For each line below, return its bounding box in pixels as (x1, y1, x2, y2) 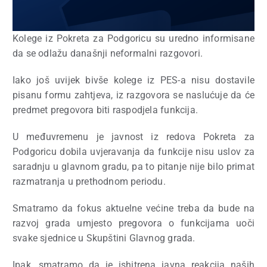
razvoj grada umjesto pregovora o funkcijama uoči (13, 217, 254, 229)
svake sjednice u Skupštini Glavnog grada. (13, 232, 195, 244)
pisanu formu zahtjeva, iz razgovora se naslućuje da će (13, 89, 254, 101)
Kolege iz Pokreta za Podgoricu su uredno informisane (13, 32, 254, 44)
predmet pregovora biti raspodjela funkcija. (13, 104, 198, 116)
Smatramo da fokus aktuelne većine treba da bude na (13, 202, 254, 214)
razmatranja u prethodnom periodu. (13, 175, 166, 187)
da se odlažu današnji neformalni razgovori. (13, 47, 203, 59)
